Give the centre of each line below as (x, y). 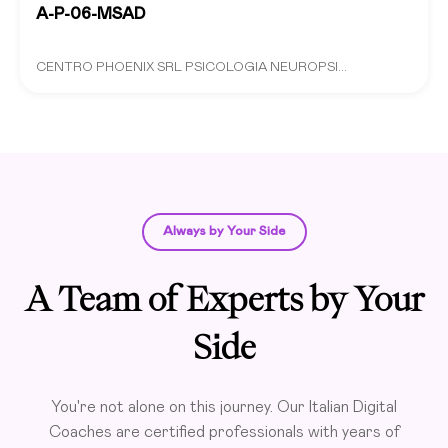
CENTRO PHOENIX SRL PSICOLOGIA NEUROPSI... (191, 67)
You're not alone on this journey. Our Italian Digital (224, 406)
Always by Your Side (224, 232)
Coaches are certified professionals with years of (224, 431)
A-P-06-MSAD (90, 13)
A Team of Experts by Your (224, 298)
